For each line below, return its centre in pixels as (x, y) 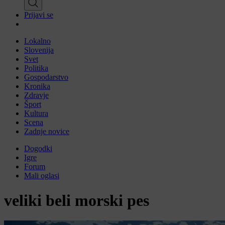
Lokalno (37, 41)
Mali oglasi (42, 176)
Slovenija (39, 50)
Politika (36, 68)
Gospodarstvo (46, 77)
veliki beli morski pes (77, 200)
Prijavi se (39, 15)
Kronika (37, 86)
